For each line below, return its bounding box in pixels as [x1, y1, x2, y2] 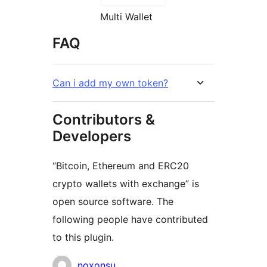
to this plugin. [52, 231, 114, 243]
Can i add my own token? [52, 76, 168, 89]
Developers [52, 127, 131, 145]
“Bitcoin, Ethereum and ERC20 [52, 159, 189, 172]
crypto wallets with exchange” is [52, 177, 199, 190]
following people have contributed [52, 213, 208, 225]
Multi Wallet [100, 10, 153, 23]
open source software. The [52, 195, 173, 207]
